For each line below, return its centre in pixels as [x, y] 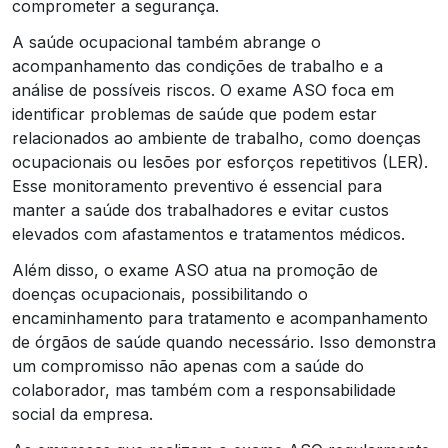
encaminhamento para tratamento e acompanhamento [220, 317]
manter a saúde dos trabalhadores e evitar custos [200, 209]
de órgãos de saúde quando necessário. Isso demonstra [224, 341]
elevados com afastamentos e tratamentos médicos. [208, 233]
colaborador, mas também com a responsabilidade [204, 389]
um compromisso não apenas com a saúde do [188, 365]
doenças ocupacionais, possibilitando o [160, 293]
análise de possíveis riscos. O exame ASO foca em [203, 89]
